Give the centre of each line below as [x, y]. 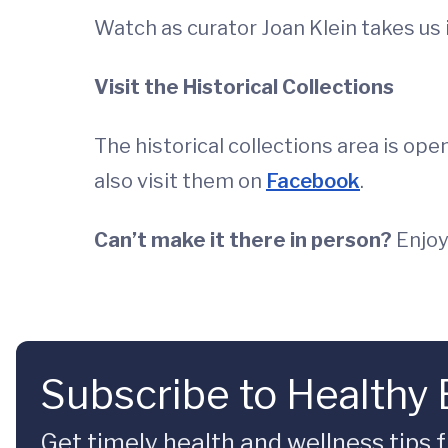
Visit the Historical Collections [244, 87]
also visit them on [180, 181]
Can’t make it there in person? [243, 240]
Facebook [313, 181]
